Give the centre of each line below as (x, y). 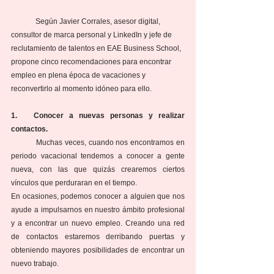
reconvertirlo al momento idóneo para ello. (81, 89)
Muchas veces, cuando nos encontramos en (24, 143)
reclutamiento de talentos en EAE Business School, (97, 49)
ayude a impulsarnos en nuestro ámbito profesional (98, 210)
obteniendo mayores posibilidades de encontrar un (98, 250)
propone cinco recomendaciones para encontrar (92, 62)
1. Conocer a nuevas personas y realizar (98, 116)
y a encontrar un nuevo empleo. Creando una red (98, 224)
